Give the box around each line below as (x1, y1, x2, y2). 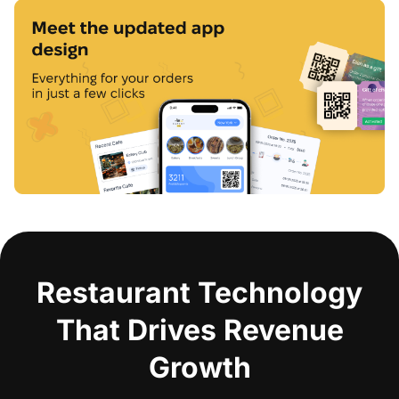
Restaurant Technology (37, 274, 362, 310)
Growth (148, 349, 251, 385)
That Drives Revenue (55, 312, 344, 347)
